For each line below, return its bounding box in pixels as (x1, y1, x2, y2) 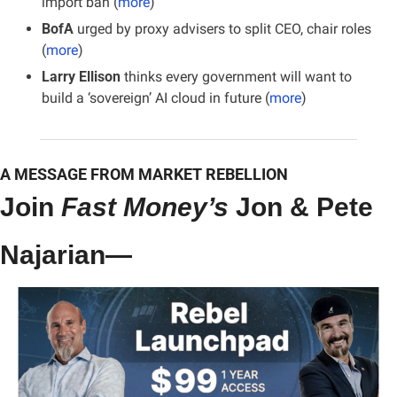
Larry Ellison (42, 67, 121, 85)
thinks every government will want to (121, 67, 352, 85)
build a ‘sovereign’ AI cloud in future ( (42, 89, 269, 106)
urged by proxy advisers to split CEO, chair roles (74, 19, 371, 37)
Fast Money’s (61, 191, 229, 222)
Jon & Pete (229, 191, 373, 222)
